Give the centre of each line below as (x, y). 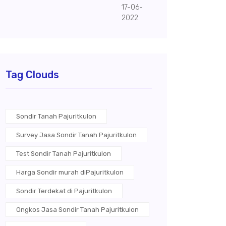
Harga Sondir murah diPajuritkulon (70, 172)
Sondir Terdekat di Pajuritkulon (64, 191)
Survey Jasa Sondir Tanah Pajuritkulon (76, 135)
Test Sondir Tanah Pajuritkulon (64, 154)
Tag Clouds (32, 75)
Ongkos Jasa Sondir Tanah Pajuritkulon (77, 210)
